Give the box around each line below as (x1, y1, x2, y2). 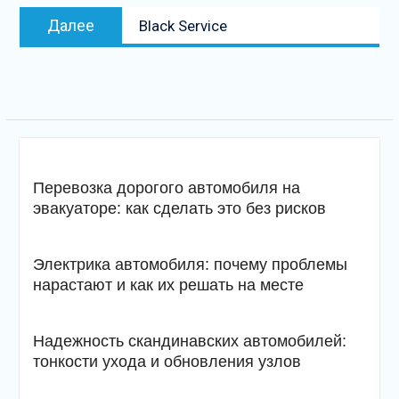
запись (138, 28, 182, 45)
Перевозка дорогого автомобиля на (32, 179, 300, 197)
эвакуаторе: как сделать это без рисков (32, 199, 326, 217)
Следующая (138, 9, 214, 25)
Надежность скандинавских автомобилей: (32, 332, 346, 350)
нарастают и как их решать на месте (32, 276, 304, 294)
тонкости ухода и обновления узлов (32, 353, 301, 370)
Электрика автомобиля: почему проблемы (32, 256, 347, 273)
